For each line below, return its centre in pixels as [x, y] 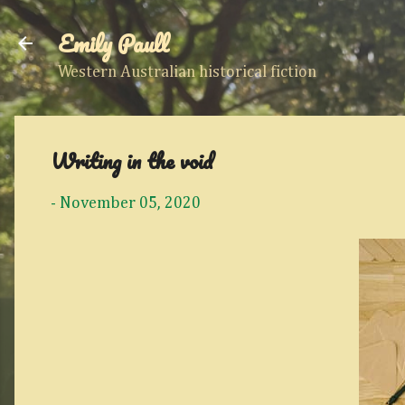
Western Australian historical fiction [187, 72]
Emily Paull [113, 43]
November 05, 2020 [130, 203]
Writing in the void [132, 160]
